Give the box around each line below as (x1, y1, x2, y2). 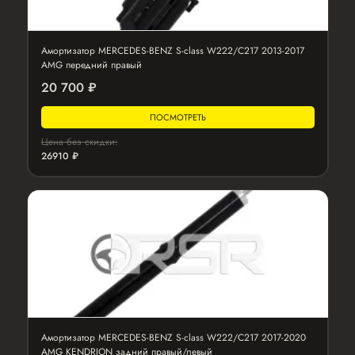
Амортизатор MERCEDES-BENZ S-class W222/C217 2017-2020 (40, 330, 306, 345)
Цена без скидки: (40, 135, 118, 149)
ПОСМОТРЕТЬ (149, 111, 206, 124)
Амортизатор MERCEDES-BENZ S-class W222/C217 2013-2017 (40, 44, 304, 58)
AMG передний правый (40, 58, 142, 72)
